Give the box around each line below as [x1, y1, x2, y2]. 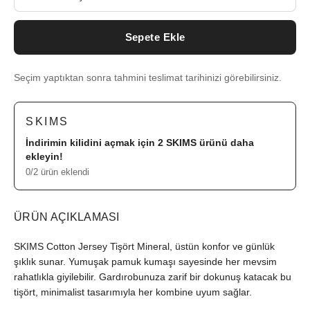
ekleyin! [26, 151, 63, 162]
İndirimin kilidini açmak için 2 [26, 137, 166, 148]
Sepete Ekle [125, 31, 185, 43]
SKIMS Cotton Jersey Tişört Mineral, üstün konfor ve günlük [14, 241, 275, 252]
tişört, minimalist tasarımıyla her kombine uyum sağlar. [14, 286, 252, 298]
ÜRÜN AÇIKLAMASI [14, 211, 120, 223]
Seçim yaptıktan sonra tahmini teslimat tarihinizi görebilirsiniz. [14, 73, 282, 83]
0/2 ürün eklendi [26, 167, 89, 177]
